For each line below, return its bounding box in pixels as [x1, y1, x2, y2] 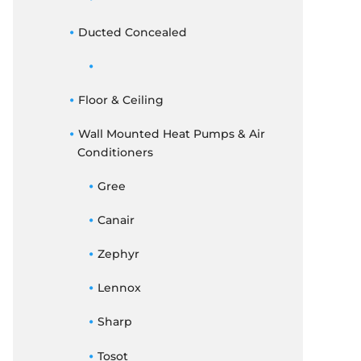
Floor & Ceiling [77, 93, 164, 108]
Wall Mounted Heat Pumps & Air [77, 127, 265, 142]
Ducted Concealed [77, 24, 187, 39]
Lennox [97, 280, 141, 296]
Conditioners [77, 145, 153, 160]
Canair [97, 212, 135, 227]
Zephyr [97, 246, 139, 261]
